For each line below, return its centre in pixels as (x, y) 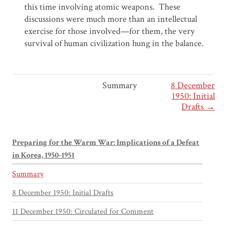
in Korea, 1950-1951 (43, 156)
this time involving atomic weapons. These (102, 7)
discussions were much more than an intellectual (111, 19)
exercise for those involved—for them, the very (109, 31)
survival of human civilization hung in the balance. (114, 44)
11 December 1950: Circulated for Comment (83, 212)
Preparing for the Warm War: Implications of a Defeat (106, 143)
